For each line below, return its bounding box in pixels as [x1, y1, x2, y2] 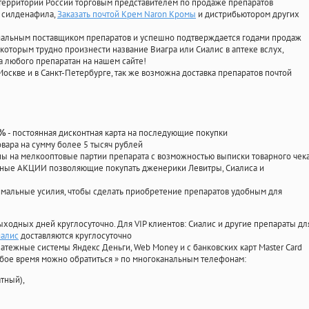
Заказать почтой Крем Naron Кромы [57, 8, 196, 21]
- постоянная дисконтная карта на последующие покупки [6, 127, 228, 139]
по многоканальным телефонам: [121, 253, 246, 266]
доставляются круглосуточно [19, 230, 132, 242]
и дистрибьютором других [196, 8, 299, 21]
